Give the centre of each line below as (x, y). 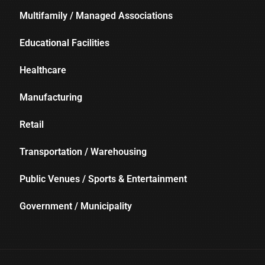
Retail (32, 125)
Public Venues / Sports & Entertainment (104, 179)
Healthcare (43, 70)
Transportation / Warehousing (83, 152)
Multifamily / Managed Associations (96, 16)
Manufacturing (51, 98)
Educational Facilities (65, 43)
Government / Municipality (76, 206)
